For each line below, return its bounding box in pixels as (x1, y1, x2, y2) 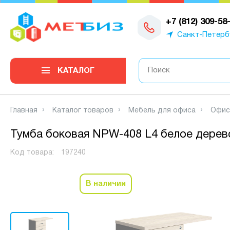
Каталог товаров (52, 107, 113, 114)
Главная (10, 107, 37, 114)
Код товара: (10, 149, 56, 156)
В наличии (86, 180, 126, 187)
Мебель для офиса (128, 107, 196, 114)
